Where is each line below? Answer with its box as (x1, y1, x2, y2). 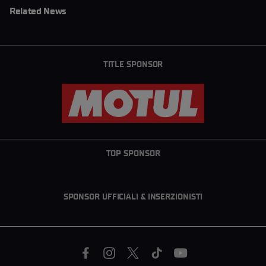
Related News (9, 5, 66, 17)
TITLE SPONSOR (103, 59, 163, 69)
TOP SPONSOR (106, 148, 160, 159)
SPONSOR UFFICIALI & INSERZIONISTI (63, 191, 203, 202)
